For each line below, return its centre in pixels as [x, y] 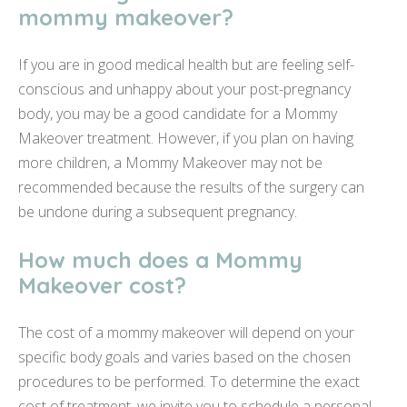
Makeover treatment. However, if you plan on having [186, 139]
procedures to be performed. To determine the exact [189, 382]
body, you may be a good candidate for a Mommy [178, 114]
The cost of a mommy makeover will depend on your [186, 333]
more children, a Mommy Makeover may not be [170, 163]
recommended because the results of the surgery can [191, 188]
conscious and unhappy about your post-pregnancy [184, 89]
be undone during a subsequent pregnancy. [158, 212]
